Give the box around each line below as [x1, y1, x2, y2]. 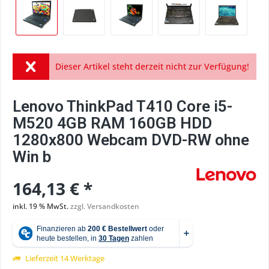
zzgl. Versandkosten [70, 201, 139, 211]
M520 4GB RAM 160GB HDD [13, 114, 212, 132]
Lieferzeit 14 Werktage [23, 253, 104, 264]
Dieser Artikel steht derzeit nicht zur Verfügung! [55, 61, 249, 72]
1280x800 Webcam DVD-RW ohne [13, 131, 249, 149]
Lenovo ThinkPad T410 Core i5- [13, 97, 232, 115]
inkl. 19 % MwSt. [13, 201, 70, 211]
